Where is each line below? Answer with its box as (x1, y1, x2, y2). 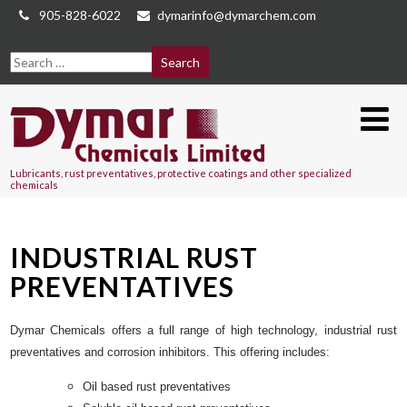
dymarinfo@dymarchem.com (157, 7, 317, 23)
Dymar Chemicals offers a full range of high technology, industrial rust (10, 323, 397, 338)
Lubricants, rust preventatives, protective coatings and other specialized (10, 167, 352, 179)
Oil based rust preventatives (83, 380, 232, 394)
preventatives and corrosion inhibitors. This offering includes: (10, 345, 331, 360)
